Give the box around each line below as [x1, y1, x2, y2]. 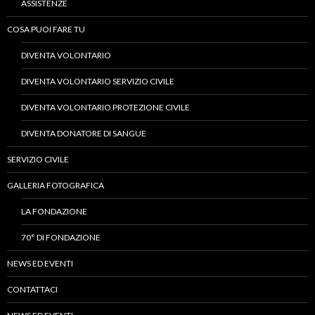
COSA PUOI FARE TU [7, 23, 85, 34]
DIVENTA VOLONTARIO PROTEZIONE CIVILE [21, 101, 190, 112]
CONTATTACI [7, 283, 58, 295]
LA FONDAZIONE [21, 205, 87, 217]
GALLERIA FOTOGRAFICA [7, 179, 104, 191]
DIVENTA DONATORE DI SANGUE [21, 127, 146, 139]
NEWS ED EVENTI [7, 257, 73, 269]
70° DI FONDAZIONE [21, 231, 101, 243]
